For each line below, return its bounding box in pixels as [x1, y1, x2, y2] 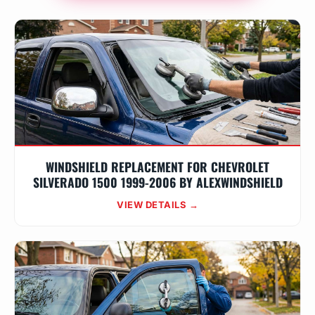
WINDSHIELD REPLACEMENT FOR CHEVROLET [46, 157, 269, 176]
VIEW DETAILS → [117, 199, 198, 210]
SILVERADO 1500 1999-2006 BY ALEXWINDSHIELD [32, 173, 283, 191]
